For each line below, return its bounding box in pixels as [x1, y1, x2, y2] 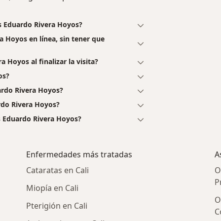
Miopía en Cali [26, 183, 79, 194]
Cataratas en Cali [26, 165, 89, 176]
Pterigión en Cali [26, 200, 88, 212]
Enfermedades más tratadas [26, 149, 133, 160]
